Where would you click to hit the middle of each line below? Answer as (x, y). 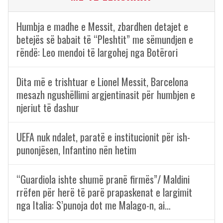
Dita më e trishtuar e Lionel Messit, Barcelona (102, 82)
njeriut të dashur (48, 108)
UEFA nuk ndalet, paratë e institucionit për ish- (103, 137)
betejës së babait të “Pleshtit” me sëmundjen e (105, 39)
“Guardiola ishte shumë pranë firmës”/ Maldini (103, 179)
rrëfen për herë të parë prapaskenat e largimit (104, 192)
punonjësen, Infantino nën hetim (76, 150)
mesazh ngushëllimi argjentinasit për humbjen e (106, 95)
